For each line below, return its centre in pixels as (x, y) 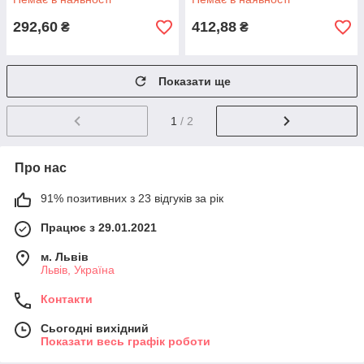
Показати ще (195, 82)
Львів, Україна (78, 270)
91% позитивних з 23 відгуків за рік (132, 199)
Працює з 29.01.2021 (99, 228)
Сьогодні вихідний (95, 329)
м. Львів (65, 257)
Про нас (41, 168)
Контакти (67, 299)
